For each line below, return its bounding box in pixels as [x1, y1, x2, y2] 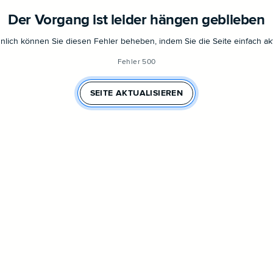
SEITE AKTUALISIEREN [90, 87, 183, 99]
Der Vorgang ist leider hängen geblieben [8, 10, 265, 30]
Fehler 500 [117, 57, 156, 66]
